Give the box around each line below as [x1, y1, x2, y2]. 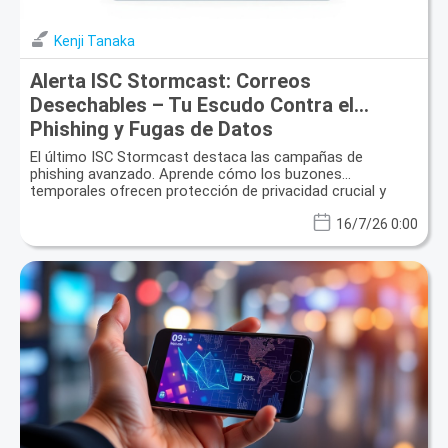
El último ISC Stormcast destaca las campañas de [30, 148, 363, 167]
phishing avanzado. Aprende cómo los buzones [30, 165, 342, 184]
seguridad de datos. [30, 199, 160, 218]
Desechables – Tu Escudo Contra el [30, 93, 354, 118]
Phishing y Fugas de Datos [30, 117, 273, 142]
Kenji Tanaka [54, 33, 135, 50]
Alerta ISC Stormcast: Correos [30, 69, 311, 94]
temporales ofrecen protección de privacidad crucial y [30, 182, 386, 201]
